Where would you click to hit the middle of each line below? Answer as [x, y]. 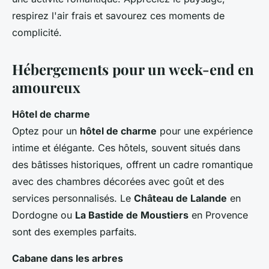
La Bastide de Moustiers [132, 215]
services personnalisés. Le [73, 198]
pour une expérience [205, 131]
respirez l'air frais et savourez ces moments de [118, 16]
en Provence [218, 215]
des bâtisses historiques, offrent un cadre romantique [132, 165]
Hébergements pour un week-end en [133, 69]
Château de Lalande [180, 198]
